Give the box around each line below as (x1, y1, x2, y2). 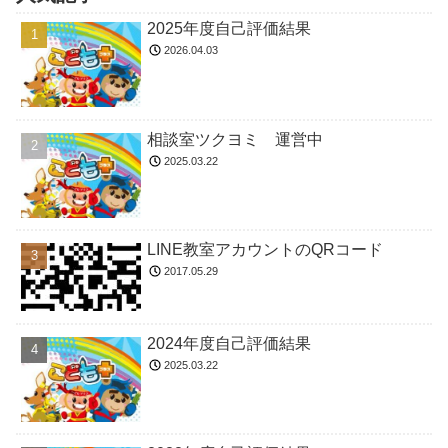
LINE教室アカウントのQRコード (147, 241, 384, 259)
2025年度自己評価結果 (147, 20, 312, 38)
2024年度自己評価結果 (147, 334, 312, 352)
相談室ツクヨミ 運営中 (147, 130, 324, 148)
